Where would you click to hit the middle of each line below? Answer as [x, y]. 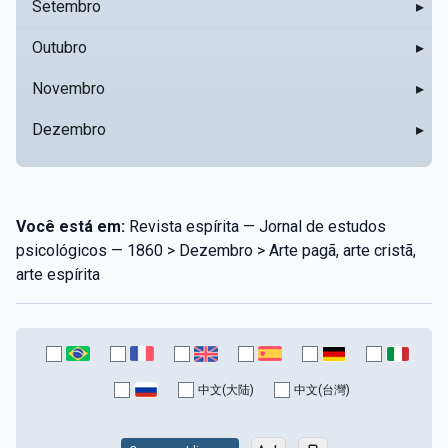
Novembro [68, 88]
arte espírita [58, 274]
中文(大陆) [226, 389]
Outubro [59, 47]
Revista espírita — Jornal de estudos [255, 226]
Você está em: [70, 226]
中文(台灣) [322, 389]
